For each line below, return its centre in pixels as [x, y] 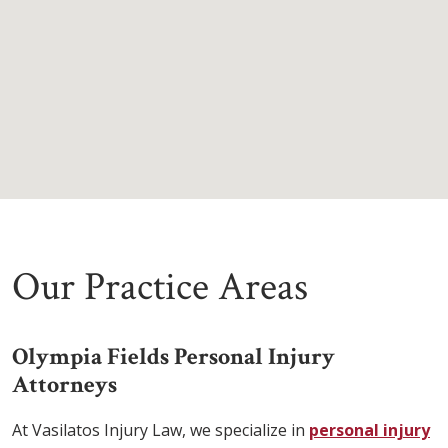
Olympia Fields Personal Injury [173, 357]
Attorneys [64, 385]
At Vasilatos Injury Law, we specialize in [160, 430]
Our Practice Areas [160, 287]
